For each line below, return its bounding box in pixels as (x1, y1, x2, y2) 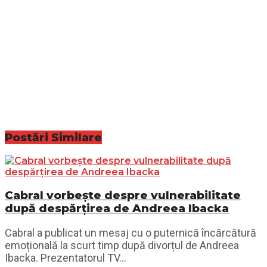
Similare (51, 130, 102, 144)
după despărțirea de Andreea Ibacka (5, 201, 229, 216)
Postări (5, 130, 51, 144)
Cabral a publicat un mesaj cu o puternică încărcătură (5, 226, 256, 239)
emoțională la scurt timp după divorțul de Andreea (5, 238, 239, 252)
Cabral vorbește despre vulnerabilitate (5, 188, 241, 203)
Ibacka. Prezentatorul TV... (5, 251, 126, 264)
